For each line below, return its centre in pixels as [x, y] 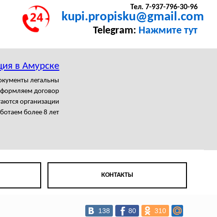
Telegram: [116, 31]
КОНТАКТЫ [117, 175]
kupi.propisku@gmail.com [133, 17]
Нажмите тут [168, 31]
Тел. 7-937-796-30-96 [164, 8]
